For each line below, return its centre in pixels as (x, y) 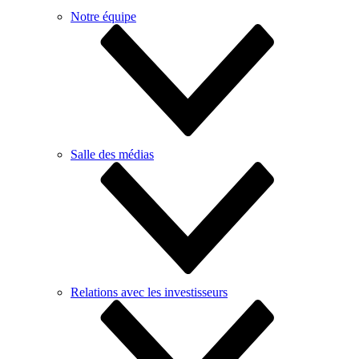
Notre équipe (103, 16)
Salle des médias (112, 154)
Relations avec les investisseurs (149, 292)
